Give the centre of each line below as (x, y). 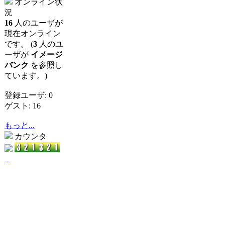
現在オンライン (33, 33)
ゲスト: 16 (23, 106)
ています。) (26, 76)
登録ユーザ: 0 (29, 95)
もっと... (20, 125)
